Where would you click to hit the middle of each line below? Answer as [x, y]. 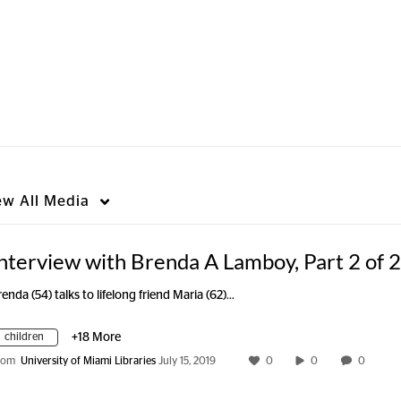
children [24, 337]
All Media [52, 201]
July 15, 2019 [187, 361]
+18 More [96, 337]
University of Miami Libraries [88, 361]
